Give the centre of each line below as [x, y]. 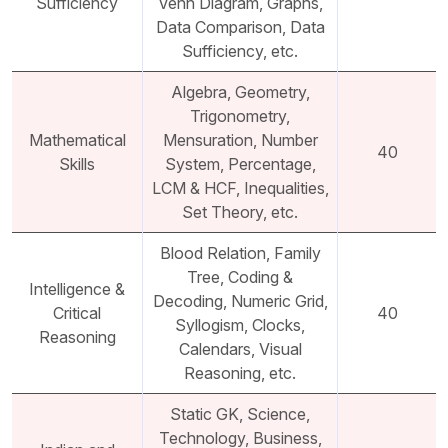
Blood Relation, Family [240, 253]
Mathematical [77, 140]
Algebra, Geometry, [240, 92]
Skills [77, 164]
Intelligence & [77, 289]
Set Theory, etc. [240, 212]
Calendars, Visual [240, 349]
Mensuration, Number [240, 140]
